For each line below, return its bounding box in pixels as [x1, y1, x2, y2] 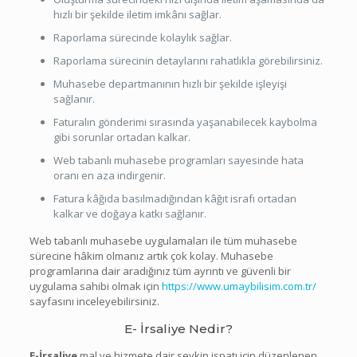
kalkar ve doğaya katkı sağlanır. [53, 206, 206, 221]
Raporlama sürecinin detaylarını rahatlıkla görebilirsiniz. [53, 53, 323, 68]
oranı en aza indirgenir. [53, 167, 166, 182]
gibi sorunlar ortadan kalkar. [53, 129, 190, 144]
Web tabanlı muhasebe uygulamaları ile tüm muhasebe [29, 233, 297, 248]
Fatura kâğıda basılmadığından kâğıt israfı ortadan [53, 190, 296, 206]
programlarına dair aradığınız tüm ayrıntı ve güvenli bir [29, 263, 291, 278]
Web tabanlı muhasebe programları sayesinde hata [53, 152, 304, 167]
